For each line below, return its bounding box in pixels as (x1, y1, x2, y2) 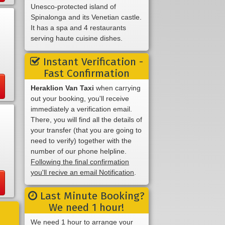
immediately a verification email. (31, 104, 133, 113)
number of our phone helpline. (31, 147, 127, 155)
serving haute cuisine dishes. (31, 34, 123, 42)
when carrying (94, 83, 141, 92)
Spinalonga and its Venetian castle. (31, 13, 142, 21)
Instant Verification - (40, 55, 143, 68)
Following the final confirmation (31, 157, 130, 166)
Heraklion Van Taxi (31, 83, 94, 92)
